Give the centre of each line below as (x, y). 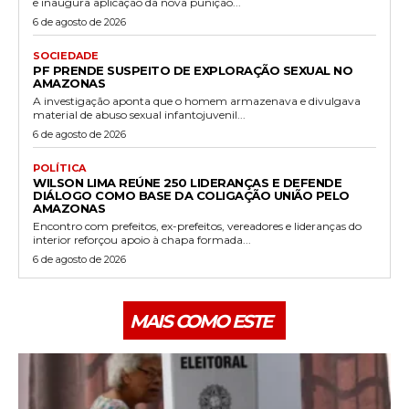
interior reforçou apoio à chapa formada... (142, 239)
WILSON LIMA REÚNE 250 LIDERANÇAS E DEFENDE (187, 182)
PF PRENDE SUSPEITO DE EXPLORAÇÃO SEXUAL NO (193, 70)
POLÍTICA (59, 168)
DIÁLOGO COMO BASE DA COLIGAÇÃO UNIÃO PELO (191, 195)
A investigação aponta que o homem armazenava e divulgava (197, 100)
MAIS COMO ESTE (200, 321)
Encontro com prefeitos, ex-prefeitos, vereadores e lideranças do (197, 225)
